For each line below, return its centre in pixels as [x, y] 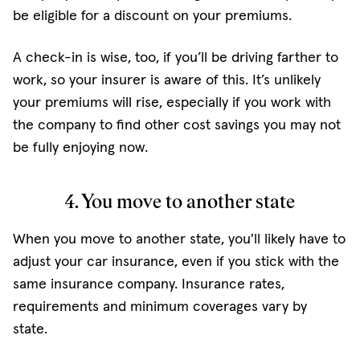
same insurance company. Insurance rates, [149, 283]
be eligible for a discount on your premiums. [152, 15]
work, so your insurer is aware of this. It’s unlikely [167, 79]
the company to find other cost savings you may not [177, 124]
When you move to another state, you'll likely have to [179, 238]
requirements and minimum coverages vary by [160, 306]
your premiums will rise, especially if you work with [172, 102]
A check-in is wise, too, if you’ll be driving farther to [176, 57]
